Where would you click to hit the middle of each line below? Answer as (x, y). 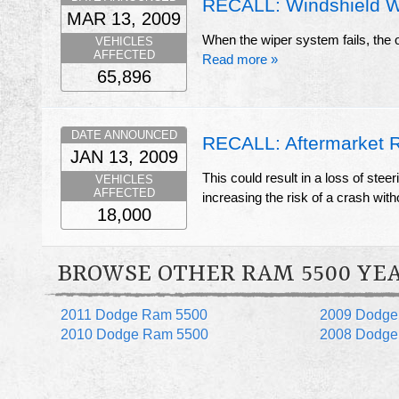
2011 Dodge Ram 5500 (134, 314)
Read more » (240, 59)
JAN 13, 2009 (124, 157)
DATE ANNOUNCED (124, 135)
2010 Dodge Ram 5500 (135, 334)
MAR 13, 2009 (124, 18)
